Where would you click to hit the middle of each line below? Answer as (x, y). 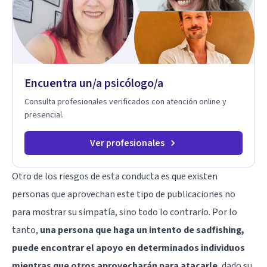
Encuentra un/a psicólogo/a (94, 83)
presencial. (44, 115)
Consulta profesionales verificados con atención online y (125, 102)
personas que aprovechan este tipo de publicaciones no (124, 194)
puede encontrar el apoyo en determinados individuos (128, 248)
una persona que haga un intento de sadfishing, (142, 230)
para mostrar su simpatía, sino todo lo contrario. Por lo (125, 212)
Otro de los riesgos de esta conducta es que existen (115, 176)
